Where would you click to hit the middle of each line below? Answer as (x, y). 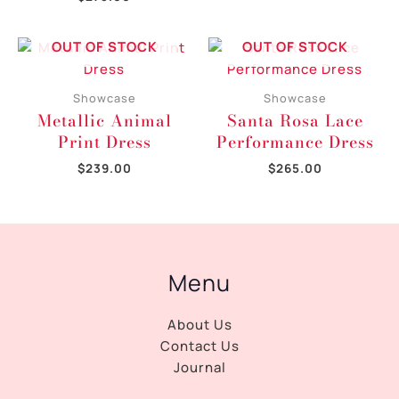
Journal (199, 368)
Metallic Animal (104, 121)
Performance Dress (295, 142)
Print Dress (104, 142)
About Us (199, 325)
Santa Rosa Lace (295, 121)
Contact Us (199, 346)
